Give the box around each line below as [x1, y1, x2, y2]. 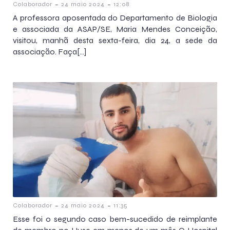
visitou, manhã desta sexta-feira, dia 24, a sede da [13, 35, 217, 45]
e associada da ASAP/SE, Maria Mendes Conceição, [13, 24, 217, 34]
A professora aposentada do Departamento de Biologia [13, 12, 217, 23]
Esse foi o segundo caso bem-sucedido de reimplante [13, 214, 217, 224]
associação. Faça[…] [13, 46, 86, 56]
